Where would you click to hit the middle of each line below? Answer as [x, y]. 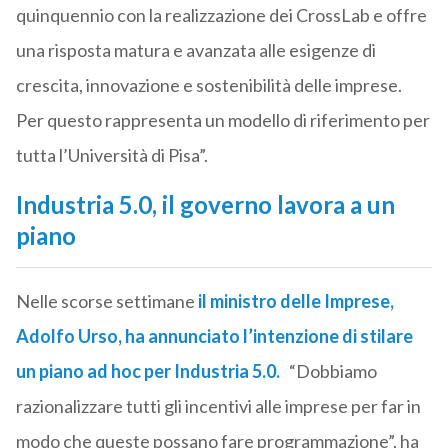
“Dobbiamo [328, 371]
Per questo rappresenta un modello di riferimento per [222, 120]
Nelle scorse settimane [106, 301]
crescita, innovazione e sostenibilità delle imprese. [208, 85]
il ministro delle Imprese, [295, 301]
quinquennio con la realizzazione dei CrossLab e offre [221, 15]
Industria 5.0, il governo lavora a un [205, 205]
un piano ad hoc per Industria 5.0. [147, 371]
